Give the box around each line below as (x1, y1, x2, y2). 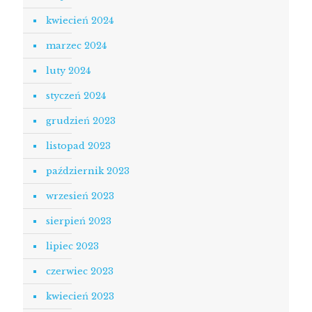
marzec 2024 (46, 40, 107, 52)
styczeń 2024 (46, 90, 106, 102)
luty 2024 (46, 65, 91, 77)
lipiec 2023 (46, 240, 99, 252)
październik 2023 (46, 165, 130, 177)
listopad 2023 (46, 140, 111, 152)
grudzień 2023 (46, 115, 116, 127)
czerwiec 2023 (46, 265, 114, 277)
